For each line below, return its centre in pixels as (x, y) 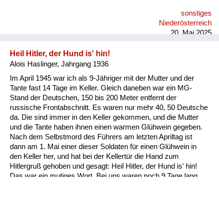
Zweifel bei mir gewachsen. (53, 15)
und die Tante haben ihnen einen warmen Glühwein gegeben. (106, 127)
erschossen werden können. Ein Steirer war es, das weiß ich (106, 195)
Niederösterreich (185, 23)
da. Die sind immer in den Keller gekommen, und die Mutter (104, 117)
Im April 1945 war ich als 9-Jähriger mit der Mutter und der (102, 78)
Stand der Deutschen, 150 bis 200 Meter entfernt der (93, 98)
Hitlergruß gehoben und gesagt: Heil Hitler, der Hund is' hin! (103, 166)
